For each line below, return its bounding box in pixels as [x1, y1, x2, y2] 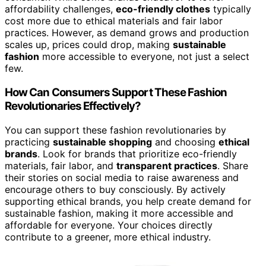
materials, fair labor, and [5, 159, 116, 172]
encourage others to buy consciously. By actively [5, 183, 226, 195]
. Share [217, 159, 248, 172]
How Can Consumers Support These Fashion [5, 85, 227, 99]
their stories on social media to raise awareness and [5, 171, 239, 183]
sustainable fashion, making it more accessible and [5, 207, 233, 219]
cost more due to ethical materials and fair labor [5, 15, 223, 27]
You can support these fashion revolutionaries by [5, 123, 226, 136]
